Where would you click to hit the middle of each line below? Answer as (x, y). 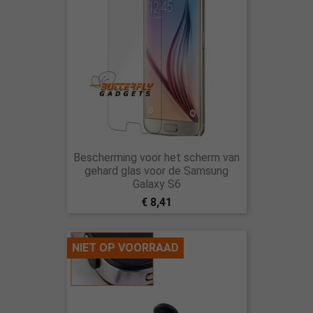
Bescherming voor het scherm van (156, 158)
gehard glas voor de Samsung (156, 171)
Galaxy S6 (156, 184)
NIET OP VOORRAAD (125, 248)
